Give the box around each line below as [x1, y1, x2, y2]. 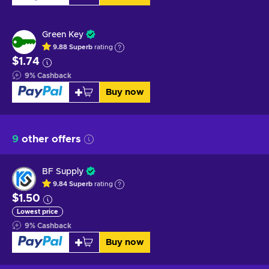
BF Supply [42, 167, 83, 176]
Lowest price [17, 208, 58, 215]
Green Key [42, 30, 83, 39]
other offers [19, 133, 81, 144]
